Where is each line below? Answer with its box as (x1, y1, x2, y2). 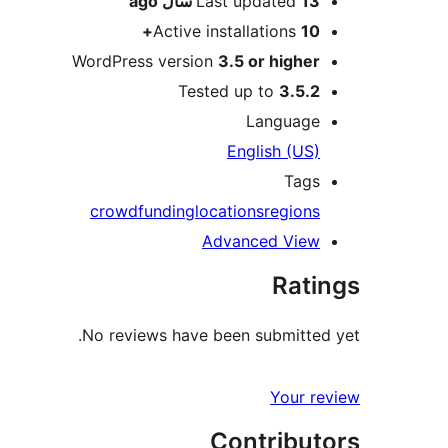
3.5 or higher (218, 50, 320, 71)
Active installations (153, 20, 301, 41)
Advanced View (202, 230, 320, 251)
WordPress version (72, 50, 218, 71)
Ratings (272, 270, 360, 300)
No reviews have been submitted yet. (82, 324, 360, 345)
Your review (270, 386, 360, 407)
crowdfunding (90, 200, 195, 221)
